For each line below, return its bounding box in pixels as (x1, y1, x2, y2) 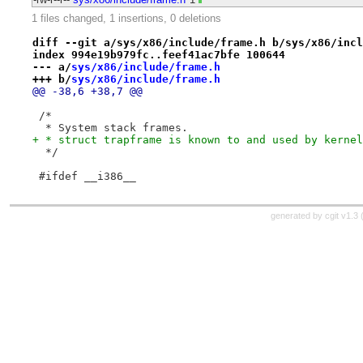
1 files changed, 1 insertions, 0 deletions (31, 12, 221, 25)
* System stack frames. (32, 121, 188, 134)
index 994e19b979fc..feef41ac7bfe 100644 (32, 48, 285, 61)
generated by (271, 211, 325, 221)
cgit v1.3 (325, 211, 358, 221)
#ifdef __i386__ (32, 169, 136, 182)
